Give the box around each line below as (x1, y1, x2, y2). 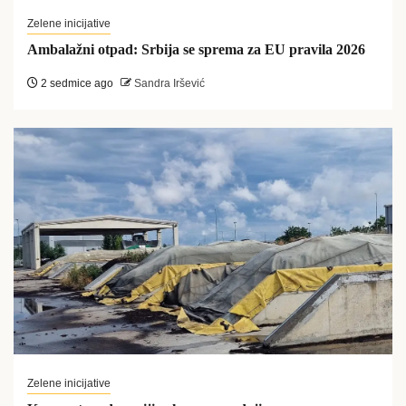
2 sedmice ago (38, 77, 113, 91)
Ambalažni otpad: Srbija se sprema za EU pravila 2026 (27, 42, 365, 58)
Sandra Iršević (131, 77, 205, 91)
